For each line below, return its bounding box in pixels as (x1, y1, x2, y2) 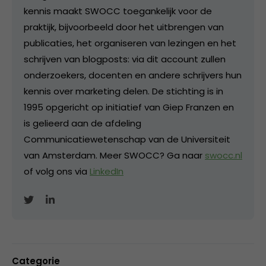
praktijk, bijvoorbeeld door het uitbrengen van (24, 21, 224, 33)
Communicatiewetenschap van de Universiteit (24, 133, 230, 145)
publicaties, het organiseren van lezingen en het (24, 37, 236, 49)
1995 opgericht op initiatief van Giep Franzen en (24, 101, 234, 113)
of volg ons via (24, 165, 90, 178)
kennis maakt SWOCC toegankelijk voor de (24, 5, 212, 17)
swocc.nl (205, 149, 242, 161)
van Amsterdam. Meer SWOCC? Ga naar (24, 149, 205, 161)
